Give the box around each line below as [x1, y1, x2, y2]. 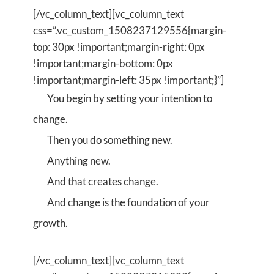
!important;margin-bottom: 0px [33, 56, 173, 70]
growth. [33, 216, 68, 229]
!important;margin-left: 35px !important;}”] [33, 73, 224, 86]
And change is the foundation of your [45, 195, 210, 209]
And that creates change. [45, 174, 158, 188]
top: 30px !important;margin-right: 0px [33, 40, 205, 53]
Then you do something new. [45, 133, 172, 146]
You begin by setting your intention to [45, 91, 212, 105]
